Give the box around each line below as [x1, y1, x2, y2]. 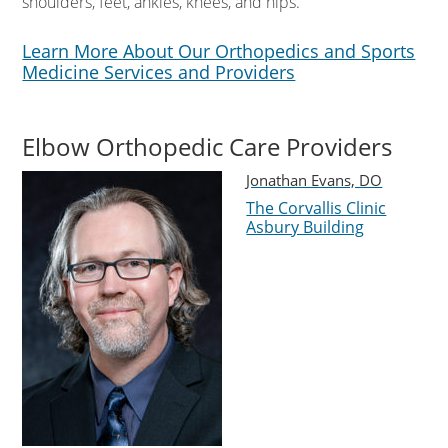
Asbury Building [246, 216, 365, 238]
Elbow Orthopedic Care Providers [22, 130, 393, 163]
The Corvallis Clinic [246, 197, 387, 219]
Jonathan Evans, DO [246, 170, 383, 190]
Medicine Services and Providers [22, 60, 296, 84]
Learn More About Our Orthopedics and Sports [22, 39, 416, 63]
